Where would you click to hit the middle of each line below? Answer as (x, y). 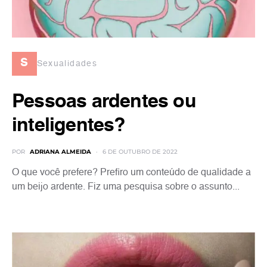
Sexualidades (67, 63)
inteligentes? (69, 126)
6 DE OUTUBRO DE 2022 (140, 152)
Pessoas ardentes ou (104, 102)
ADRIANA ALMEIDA (60, 152)
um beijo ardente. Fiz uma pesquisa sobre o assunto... (126, 187)
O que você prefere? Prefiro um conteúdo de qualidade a (131, 173)
